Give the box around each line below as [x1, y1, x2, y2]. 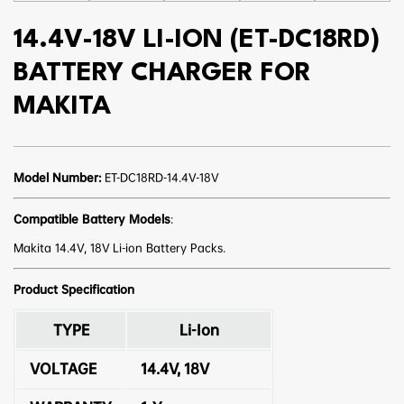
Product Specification [14, 282, 134, 298]
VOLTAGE [30, 360, 96, 379]
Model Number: [14, 170, 101, 186]
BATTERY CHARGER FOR [14, 60, 311, 87]
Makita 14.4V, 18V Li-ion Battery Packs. [14, 241, 225, 256]
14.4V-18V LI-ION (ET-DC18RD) [14, 27, 380, 54]
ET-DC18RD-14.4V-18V [101, 170, 219, 186]
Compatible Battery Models [14, 212, 170, 227]
